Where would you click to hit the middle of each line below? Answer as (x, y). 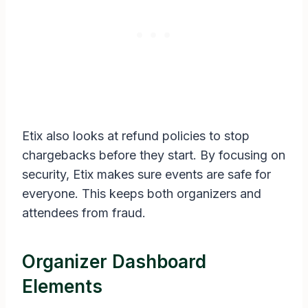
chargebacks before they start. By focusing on (154, 155)
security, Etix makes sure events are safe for (146, 175)
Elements (62, 287)
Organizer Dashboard (114, 262)
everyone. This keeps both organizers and (142, 194)
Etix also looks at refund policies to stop (136, 136)
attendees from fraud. (84, 213)
